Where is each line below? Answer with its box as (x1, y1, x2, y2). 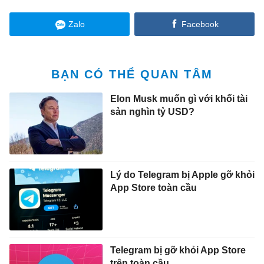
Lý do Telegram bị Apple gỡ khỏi (110, 169, 255, 180)
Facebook (181, 19, 219, 29)
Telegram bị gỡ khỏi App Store (110, 245, 246, 256)
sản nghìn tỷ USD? (110, 107, 194, 117)
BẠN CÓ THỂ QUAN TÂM (51, 67, 213, 81)
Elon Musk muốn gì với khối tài (110, 94, 247, 104)
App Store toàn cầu (110, 182, 197, 193)
